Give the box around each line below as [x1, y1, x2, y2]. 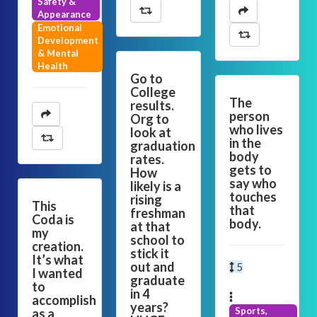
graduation [130, 138, 196, 154]
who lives [229, 122, 283, 137]
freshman [130, 205, 186, 221]
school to [130, 232, 185, 248]
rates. [130, 151, 165, 167]
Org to [130, 111, 170, 127]
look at [130, 125, 172, 140]
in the [229, 135, 261, 151]
